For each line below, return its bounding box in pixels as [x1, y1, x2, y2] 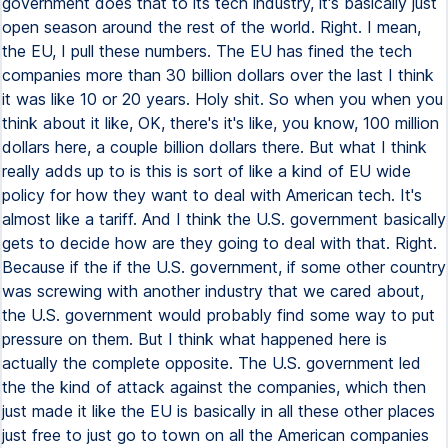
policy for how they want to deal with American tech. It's [2, 185, 422, 205]
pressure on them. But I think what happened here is [2, 329, 387, 349]
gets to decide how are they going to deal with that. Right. [2, 233, 437, 253]
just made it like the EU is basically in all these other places [2, 401, 435, 421]
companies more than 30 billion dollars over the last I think [2, 65, 434, 85]
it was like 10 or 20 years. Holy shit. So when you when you [2, 89, 443, 109]
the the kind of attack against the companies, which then [2, 377, 426, 397]
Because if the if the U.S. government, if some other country [2, 257, 446, 277]
